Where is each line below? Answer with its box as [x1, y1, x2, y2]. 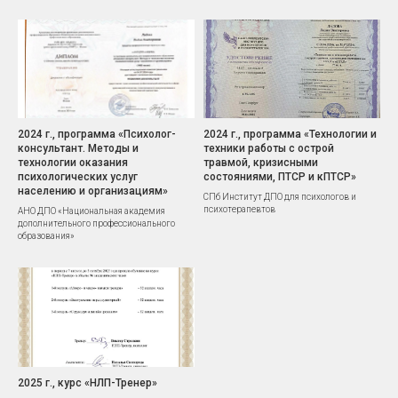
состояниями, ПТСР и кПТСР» [203, 171, 356, 184]
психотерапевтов [203, 204, 275, 215]
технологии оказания [18, 156, 128, 170]
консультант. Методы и [18, 142, 139, 155]
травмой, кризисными [203, 156, 318, 170]
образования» [18, 231, 75, 242]
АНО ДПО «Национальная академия [18, 206, 165, 217]
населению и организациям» [18, 185, 168, 198]
